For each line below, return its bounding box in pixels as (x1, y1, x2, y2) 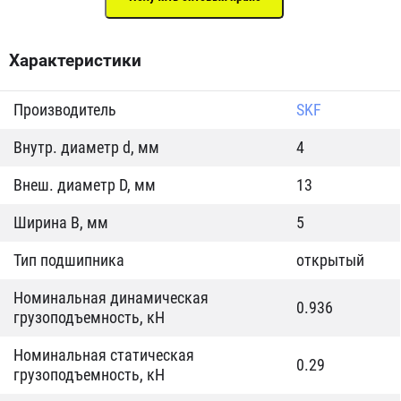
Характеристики (9, 50, 141, 71)
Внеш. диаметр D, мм (13, 175, 156, 194)
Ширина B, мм (13, 213, 108, 232)
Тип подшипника (13, 251, 124, 269)
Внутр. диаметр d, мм (13, 138, 159, 157)
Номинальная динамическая (13, 288, 209, 307)
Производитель (13, 100, 116, 119)
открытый (296, 251, 364, 269)
